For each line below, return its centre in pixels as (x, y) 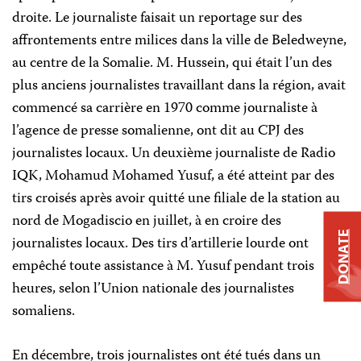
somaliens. (44, 312)
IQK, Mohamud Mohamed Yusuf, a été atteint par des (173, 176)
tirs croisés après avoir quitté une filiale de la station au (176, 199)
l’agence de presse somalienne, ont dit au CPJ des (158, 131)
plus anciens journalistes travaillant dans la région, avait (179, 86)
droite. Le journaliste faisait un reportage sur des (157, 19)
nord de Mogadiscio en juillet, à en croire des (147, 222)
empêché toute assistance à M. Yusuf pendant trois (163, 267)
